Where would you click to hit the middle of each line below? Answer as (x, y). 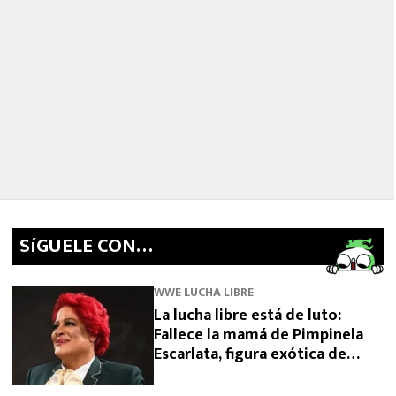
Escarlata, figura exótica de (250, 354)
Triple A (182, 373)
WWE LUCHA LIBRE (204, 292)
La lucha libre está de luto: (247, 315)
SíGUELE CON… (86, 246)
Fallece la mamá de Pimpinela (259, 335)
